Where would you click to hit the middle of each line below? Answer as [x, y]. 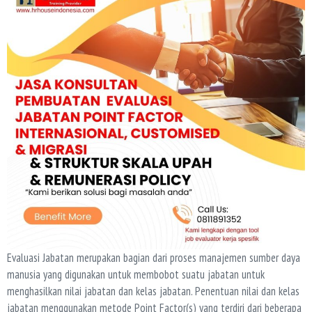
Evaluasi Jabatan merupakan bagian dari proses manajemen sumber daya [154, 258]
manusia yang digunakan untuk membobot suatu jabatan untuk [136, 275]
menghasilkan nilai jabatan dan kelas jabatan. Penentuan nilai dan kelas [153, 291]
